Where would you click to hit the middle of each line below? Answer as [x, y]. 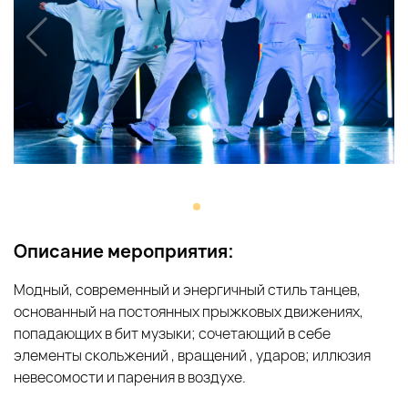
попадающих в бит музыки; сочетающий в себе [172, 333]
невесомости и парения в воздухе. [130, 377]
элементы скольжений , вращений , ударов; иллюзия [192, 355]
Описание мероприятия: [124, 250]
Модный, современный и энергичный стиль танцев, [187, 289]
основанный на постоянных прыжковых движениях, [189, 311]
